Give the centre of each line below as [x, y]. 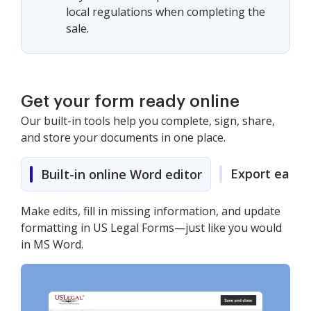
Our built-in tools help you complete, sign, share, [148, 121]
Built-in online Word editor [121, 174]
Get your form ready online [130, 101]
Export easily [270, 174]
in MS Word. [52, 244]
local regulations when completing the [166, 12]
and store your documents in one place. [123, 137]
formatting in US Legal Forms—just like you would [151, 228]
